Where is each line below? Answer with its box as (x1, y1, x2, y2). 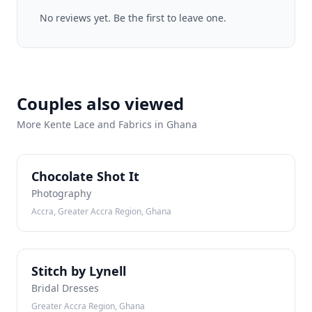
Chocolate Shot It (31, 167, 139, 185)
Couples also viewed (17, 91, 184, 115)
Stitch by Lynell (31, 262, 126, 279)
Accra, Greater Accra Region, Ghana (31, 205, 171, 217)
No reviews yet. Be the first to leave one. (40, 10, 226, 24)
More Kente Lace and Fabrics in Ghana (17, 117, 197, 131)
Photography (31, 186, 91, 200)
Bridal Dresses (31, 281, 99, 295)
